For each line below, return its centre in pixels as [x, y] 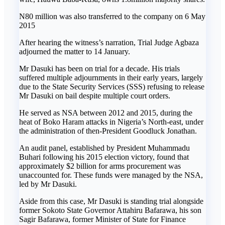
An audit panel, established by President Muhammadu [104, 148]
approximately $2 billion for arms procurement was [100, 166]
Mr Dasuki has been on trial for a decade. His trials [99, 69]
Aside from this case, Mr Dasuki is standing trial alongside [111, 201]
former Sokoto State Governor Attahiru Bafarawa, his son [110, 210]
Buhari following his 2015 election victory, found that [104, 157]
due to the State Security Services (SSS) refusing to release [112, 87]
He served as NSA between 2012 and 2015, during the [106, 113]
